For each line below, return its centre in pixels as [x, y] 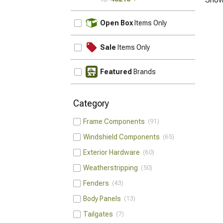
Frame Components [115, 121]
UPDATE [178, 19]
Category [91, 103]
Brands [144, 72]
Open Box [116, 23]
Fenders [98, 183]
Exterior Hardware [113, 152]
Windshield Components [123, 137]
